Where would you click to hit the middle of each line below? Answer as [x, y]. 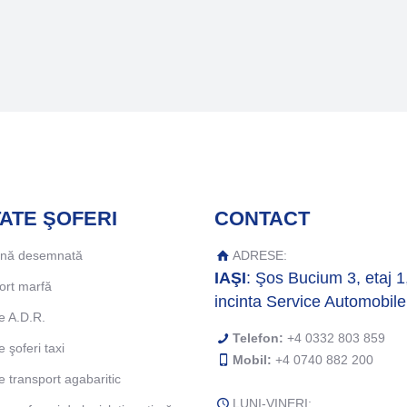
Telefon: [258, 338]
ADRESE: [259, 255]
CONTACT [263, 218]
